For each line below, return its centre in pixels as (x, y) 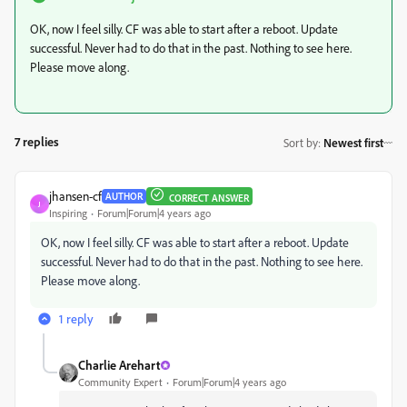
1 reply (76, 318)
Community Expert (120, 382)
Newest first (353, 142)
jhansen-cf (75, 196)
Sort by (301, 142)
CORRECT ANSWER (209, 198)
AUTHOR (124, 196)
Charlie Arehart (119, 365)
